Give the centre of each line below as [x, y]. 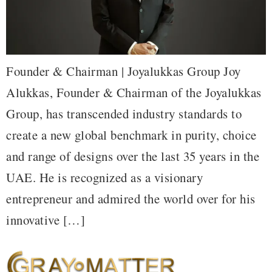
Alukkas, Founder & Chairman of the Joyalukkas [134, 93]
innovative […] [46, 220]
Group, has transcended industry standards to [124, 114]
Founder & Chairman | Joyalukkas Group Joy [124, 71]
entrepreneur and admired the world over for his [131, 199]
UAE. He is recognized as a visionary [104, 178]
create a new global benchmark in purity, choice [131, 135]
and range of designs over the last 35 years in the [133, 156]
